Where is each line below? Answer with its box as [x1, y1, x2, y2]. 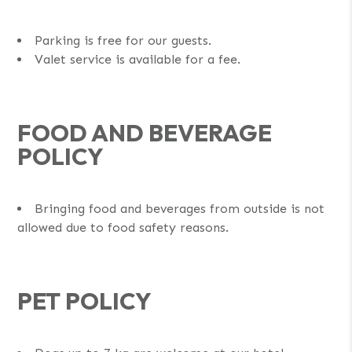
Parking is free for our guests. [35, 32, 212, 48]
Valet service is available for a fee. [35, 51, 241, 67]
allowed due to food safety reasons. [17, 219, 229, 235]
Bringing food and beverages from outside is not [35, 200, 325, 216]
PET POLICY [17, 285, 152, 316]
